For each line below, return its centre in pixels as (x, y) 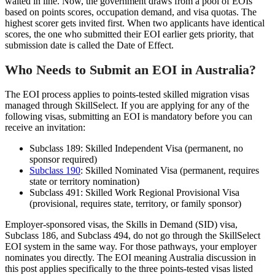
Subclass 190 (55, 170)
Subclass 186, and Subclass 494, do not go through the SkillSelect (133, 235)
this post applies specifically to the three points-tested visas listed (129, 268)
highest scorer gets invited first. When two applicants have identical (135, 23)
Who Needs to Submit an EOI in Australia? (130, 70)
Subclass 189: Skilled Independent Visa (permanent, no (136, 148)
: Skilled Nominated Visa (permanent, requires (170, 170)
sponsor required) (63, 159)
